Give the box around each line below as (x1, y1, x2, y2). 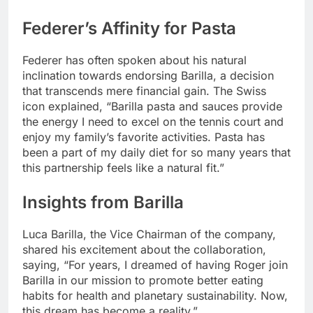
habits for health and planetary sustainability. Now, (22, 288, 288, 303)
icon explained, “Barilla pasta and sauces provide (22, 99, 282, 113)
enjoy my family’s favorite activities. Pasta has (22, 129, 265, 144)
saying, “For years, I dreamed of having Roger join (22, 257, 288, 272)
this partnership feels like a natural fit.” (22, 160, 224, 175)
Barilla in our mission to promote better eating (22, 272, 263, 287)
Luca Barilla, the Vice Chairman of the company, (22, 226, 276, 241)
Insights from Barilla (22, 191, 184, 212)
